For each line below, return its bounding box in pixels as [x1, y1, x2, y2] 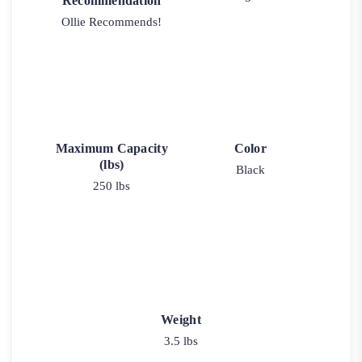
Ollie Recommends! [61, 15, 162, 29]
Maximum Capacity [55, 141, 168, 155]
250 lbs [93, 179, 131, 192]
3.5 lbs [164, 334, 198, 347]
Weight [161, 312, 201, 326]
